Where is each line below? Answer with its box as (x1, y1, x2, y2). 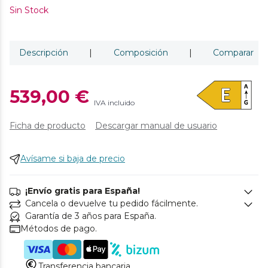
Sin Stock (10, 5, 48, 16)
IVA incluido (94, 98, 135, 107)
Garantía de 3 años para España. (25, 211, 156, 222)
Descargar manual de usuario (95, 120, 217, 132)
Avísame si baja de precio (20, 153, 125, 165)
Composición (113, 47, 168, 59)
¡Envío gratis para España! (25, 185, 140, 197)
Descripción (19, 47, 68, 59)
